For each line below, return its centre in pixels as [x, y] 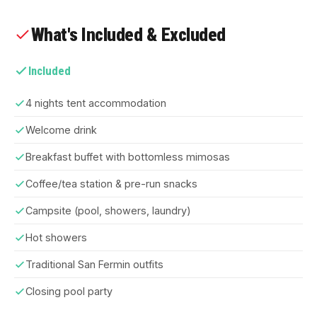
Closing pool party [69, 291]
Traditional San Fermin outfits [94, 264]
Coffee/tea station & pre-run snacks [111, 184]
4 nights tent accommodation [96, 103]
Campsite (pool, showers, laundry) [108, 211]
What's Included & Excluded [128, 35]
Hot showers [56, 237]
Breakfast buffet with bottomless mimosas [128, 157]
